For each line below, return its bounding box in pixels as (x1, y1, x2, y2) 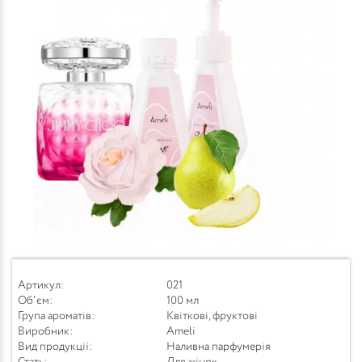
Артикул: (18, 280, 65, 291)
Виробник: (18, 326, 74, 337)
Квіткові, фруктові (166, 310, 258, 322)
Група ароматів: (18, 310, 95, 322)
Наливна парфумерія (166, 341, 271, 352)
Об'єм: (18, 295, 53, 306)
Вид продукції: (18, 341, 93, 352)
